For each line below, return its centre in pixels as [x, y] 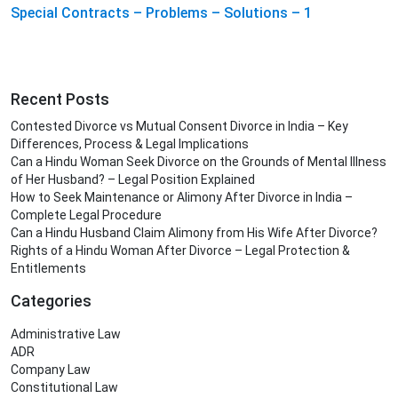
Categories [51, 301]
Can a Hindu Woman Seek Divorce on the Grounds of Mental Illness [199, 162]
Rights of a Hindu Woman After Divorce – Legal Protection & [180, 251]
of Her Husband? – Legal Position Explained [133, 180]
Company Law [51, 370]
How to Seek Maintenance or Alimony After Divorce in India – [182, 198]
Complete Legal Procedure [86, 215]
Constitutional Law [64, 388]
